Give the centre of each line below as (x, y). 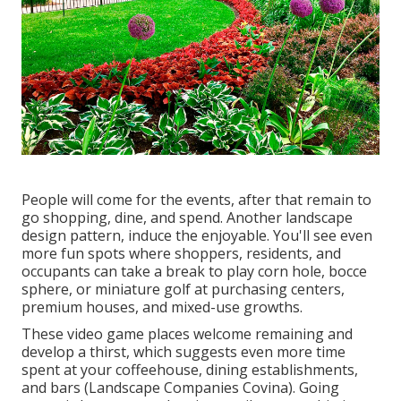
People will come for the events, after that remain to (196, 199)
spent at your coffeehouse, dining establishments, (190, 369)
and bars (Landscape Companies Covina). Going (180, 387)
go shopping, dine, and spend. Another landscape (187, 217)
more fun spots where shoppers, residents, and (181, 253)
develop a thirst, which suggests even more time (183, 351)
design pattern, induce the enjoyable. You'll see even (197, 235)
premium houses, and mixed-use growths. (162, 307)
